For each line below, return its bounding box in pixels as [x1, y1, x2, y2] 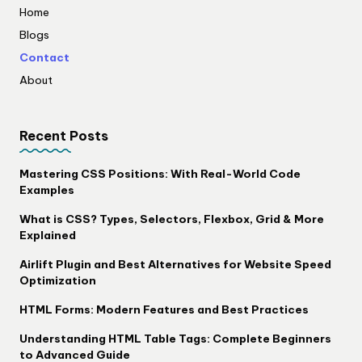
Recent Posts [19, 128, 108, 144]
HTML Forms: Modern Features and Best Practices [19, 301, 309, 317]
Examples [19, 182, 74, 197]
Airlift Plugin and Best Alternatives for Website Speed [19, 256, 331, 271]
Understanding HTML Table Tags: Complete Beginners [19, 330, 331, 346]
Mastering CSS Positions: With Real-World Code [19, 166, 301, 181]
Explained [19, 227, 76, 242]
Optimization [19, 272, 96, 288]
